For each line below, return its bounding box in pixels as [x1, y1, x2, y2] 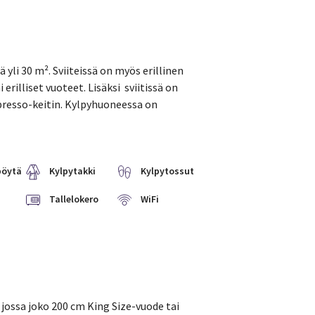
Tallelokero [49, 193, 98, 205]
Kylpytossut [141, 165, 195, 177]
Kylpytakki [49, 165, 96, 177]
